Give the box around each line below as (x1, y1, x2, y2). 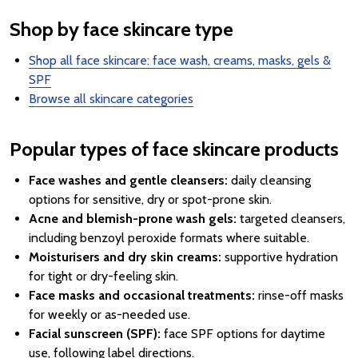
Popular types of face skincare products (10, 137, 339, 161)
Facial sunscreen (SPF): (29, 326, 161, 341)
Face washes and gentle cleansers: (29, 173, 228, 188)
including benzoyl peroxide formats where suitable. (29, 230, 309, 245)
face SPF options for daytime (161, 326, 325, 341)
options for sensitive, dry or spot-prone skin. (29, 192, 272, 207)
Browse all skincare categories (29, 91, 193, 106)
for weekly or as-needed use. (29, 307, 190, 322)
